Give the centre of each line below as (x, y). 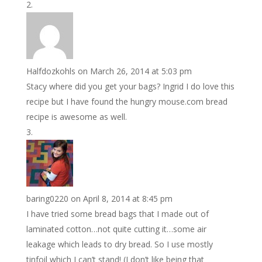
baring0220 (47, 199)
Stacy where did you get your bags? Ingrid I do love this (130, 86)
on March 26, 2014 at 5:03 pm (135, 71)
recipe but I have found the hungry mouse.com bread (127, 101)
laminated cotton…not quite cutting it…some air (116, 229)
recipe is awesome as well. (76, 117)
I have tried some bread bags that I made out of (117, 214)
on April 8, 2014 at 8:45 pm (121, 199)
